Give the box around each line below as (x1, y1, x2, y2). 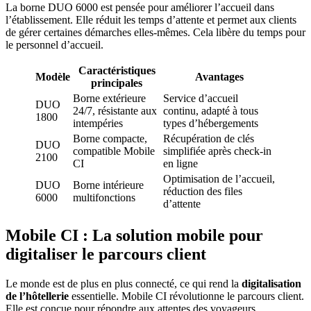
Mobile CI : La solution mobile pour (6, 226, 263, 245)
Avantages (195, 71, 244, 83)
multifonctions (73, 192, 135, 204)
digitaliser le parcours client (6, 245, 206, 264)
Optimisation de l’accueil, (163, 173, 275, 185)
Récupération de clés (163, 133, 254, 145)
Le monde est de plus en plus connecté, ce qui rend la (6, 278, 242, 290)
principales (91, 77, 142, 90)
